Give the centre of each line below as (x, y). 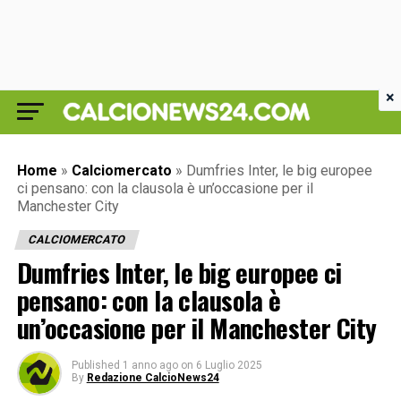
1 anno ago (150, 365)
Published (95, 365)
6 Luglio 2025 (229, 365)
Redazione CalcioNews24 (153, 378)
